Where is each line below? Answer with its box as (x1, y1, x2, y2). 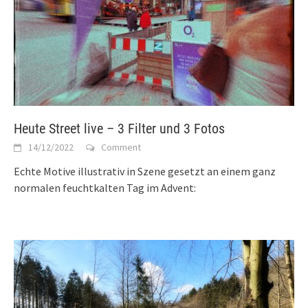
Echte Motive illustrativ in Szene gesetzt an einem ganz (14, 164, 276, 179)
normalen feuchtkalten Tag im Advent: (14, 181, 196, 195)
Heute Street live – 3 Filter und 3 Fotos (14, 120, 225, 137)
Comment (101, 141, 141, 154)
